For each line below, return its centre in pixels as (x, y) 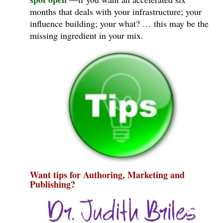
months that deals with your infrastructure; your (116, 11)
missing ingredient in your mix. (87, 35)
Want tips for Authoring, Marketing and (107, 174)
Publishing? (53, 184)
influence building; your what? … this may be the (119, 23)
